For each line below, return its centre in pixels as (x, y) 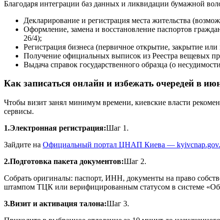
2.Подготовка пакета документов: (64, 161)
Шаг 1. (117, 128)
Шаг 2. (135, 161)
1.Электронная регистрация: (55, 128)
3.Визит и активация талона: (55, 203)
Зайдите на (23, 144)
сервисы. (19, 111)
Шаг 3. (118, 203)
